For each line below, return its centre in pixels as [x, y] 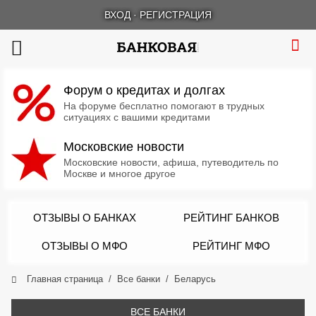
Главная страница [65, 279]
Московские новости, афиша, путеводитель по [171, 162]
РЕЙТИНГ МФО [231, 246]
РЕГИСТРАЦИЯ [176, 15]
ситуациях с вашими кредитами [137, 117]
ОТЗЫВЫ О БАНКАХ [85, 218]
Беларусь [195, 279]
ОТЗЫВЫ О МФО [85, 246]
